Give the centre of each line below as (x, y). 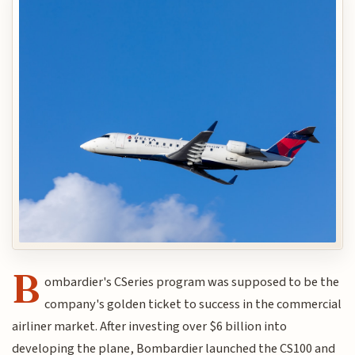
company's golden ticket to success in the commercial (193, 305)
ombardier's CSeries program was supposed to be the (192, 282)
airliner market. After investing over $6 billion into (150, 327)
